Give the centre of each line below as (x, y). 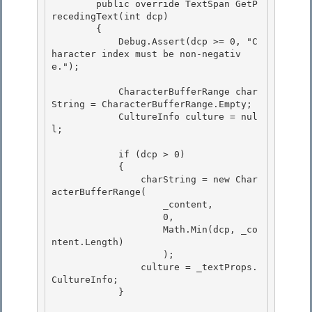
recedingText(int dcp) (110, 17)
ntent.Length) (88, 242)
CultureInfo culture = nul (85, 117)
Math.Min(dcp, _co (107, 230)
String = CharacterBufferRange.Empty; (155, 104)
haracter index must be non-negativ (146, 54)
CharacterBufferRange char (85, 92)
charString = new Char (96, 180)
